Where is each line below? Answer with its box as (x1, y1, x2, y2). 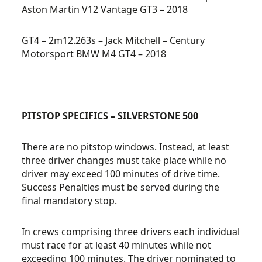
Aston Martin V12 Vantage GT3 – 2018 (22, 3, 188, 16)
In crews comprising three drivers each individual (22, 225, 240, 238)
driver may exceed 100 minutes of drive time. (22, 167, 220, 180)
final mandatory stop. (22, 194, 118, 207)
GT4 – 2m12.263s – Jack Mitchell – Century (22, 34, 205, 47)
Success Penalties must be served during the (22, 181, 220, 194)
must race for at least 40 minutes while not (22, 239, 212, 251)
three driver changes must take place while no (22, 154, 227, 167)
